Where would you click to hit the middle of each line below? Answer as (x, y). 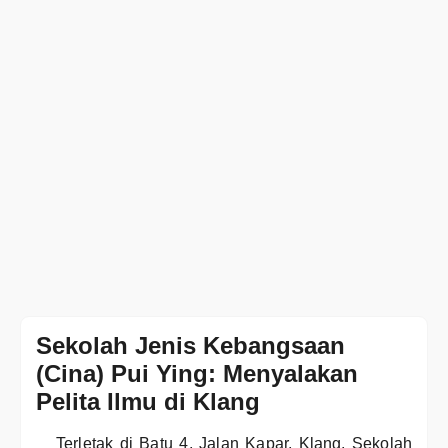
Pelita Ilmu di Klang (148, 401)
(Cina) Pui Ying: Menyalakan (197, 373)
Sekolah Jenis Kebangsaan (190, 345)
